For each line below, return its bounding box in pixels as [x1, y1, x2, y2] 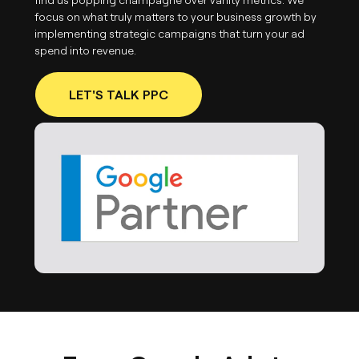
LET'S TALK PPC [69, 87, 169, 102]
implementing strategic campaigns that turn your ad [34, 26, 305, 40]
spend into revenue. [34, 43, 137, 57]
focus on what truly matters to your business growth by [34, 10, 317, 23]
